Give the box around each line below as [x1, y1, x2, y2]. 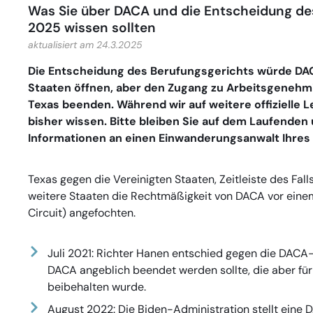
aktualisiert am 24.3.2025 [28, 38, 143, 51]
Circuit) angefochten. [28, 205, 136, 220]
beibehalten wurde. [47, 279, 146, 295]
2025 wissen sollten [28, 19, 156, 36]
